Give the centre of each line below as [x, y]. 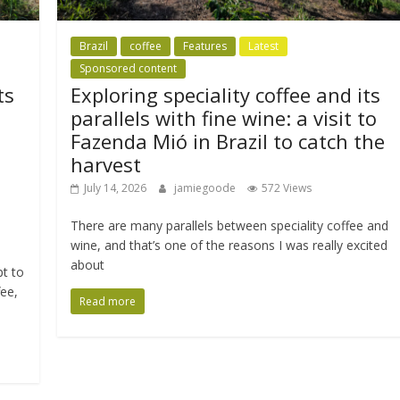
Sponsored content [129, 68]
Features [205, 46]
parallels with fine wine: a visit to [224, 117]
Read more [108, 301]
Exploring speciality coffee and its [226, 94]
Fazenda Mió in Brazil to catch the [228, 141]
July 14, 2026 [116, 187]
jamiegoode [207, 187]
